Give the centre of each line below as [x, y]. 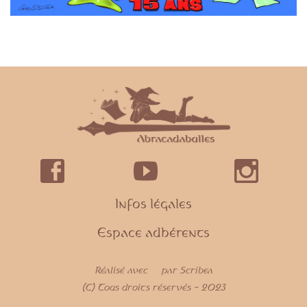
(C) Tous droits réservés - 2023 [153, 287]
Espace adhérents [153, 232]
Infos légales [153, 204]
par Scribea [187, 270]
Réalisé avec [122, 270]
